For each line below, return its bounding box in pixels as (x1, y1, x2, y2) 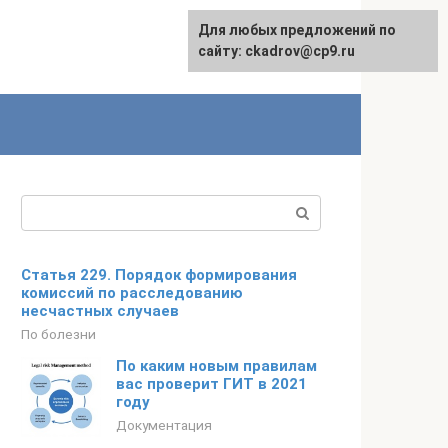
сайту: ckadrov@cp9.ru (198, 43, 355, 59)
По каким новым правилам (116, 357, 317, 375)
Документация (116, 417, 212, 433)
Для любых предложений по (198, 22, 396, 38)
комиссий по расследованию (21, 284, 243, 302)
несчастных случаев (21, 302, 179, 320)
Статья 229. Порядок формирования (21, 266, 297, 284)
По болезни (21, 326, 96, 342)
